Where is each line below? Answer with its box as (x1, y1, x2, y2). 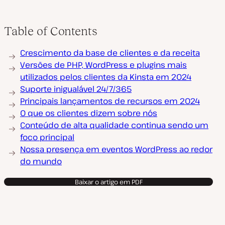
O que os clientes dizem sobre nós (20, 107, 157, 119)
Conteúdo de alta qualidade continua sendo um (20, 120, 208, 131)
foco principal (20, 132, 74, 143)
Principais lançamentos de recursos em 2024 (20, 95, 200, 106)
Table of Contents (4, 24, 97, 38)
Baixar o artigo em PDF (74, 177, 143, 186)
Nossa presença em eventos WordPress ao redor (20, 144, 212, 155)
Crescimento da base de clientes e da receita (20, 47, 200, 58)
